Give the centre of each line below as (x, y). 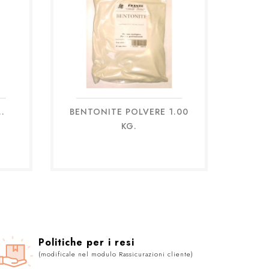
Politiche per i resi (86, 242)
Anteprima (136, 119)
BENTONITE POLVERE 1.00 (129, 111)
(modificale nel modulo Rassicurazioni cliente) (116, 254)
